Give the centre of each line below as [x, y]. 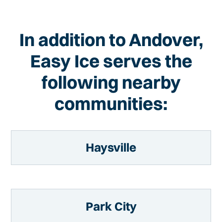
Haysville [111, 147]
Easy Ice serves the [111, 61]
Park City [111, 206]
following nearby [111, 82]
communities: [111, 103]
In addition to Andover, [111, 39]
